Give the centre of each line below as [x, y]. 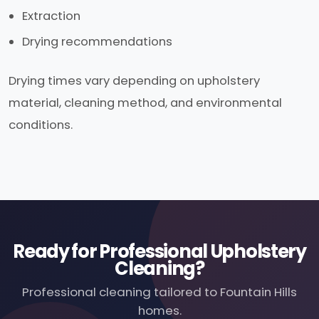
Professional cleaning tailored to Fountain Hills [159, 292]
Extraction [52, 16]
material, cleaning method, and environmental [145, 103]
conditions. [41, 125]
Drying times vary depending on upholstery [134, 80]
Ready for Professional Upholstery [159, 251]
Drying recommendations [98, 41]
